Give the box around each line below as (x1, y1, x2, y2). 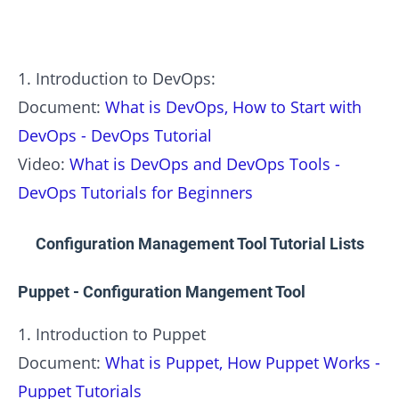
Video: (18, 153, 69, 175)
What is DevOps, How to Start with (105, 96, 362, 118)
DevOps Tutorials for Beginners (18, 182, 253, 204)
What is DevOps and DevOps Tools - (69, 153, 340, 175)
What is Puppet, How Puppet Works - (105, 351, 380, 373)
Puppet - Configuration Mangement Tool (18, 281, 305, 301)
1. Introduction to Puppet (18, 322, 206, 345)
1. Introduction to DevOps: (18, 68, 216, 90)
